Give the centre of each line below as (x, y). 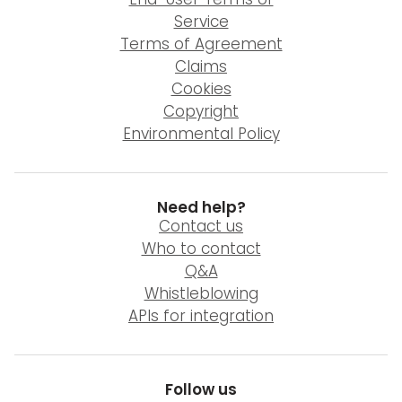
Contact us (201, 227)
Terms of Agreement (201, 44)
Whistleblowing (201, 294)
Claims (201, 67)
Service (201, 22)
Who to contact (201, 249)
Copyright (201, 112)
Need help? (201, 208)
